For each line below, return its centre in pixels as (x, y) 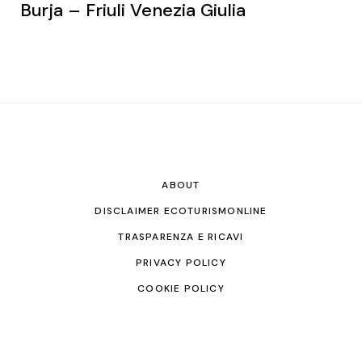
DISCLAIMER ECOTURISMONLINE (181, 211)
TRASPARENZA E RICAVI (181, 237)
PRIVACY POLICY (181, 263)
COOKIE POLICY (181, 289)
